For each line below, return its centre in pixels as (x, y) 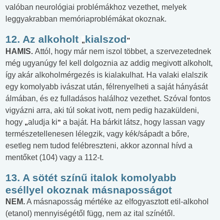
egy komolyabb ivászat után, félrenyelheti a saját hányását (107, 87)
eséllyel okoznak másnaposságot (89, 190)
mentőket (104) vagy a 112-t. (55, 158)
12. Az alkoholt (43, 39)
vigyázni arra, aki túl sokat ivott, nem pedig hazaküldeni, (102, 110)
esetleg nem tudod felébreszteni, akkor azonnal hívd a (99, 146)
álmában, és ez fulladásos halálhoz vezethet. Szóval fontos (108, 99)
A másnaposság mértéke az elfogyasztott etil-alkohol (117, 202)
